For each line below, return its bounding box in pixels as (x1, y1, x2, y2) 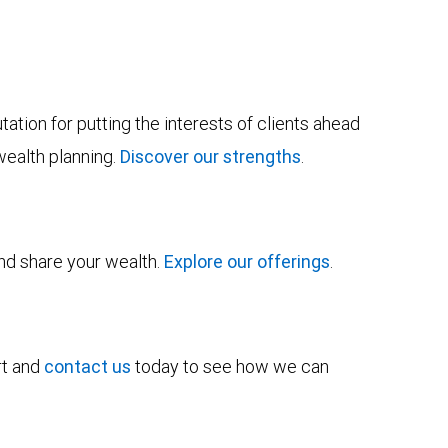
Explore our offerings (164, 250, 330, 273)
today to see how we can (131, 355, 329, 378)
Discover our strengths (120, 145, 301, 168)
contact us (44, 355, 131, 378)
